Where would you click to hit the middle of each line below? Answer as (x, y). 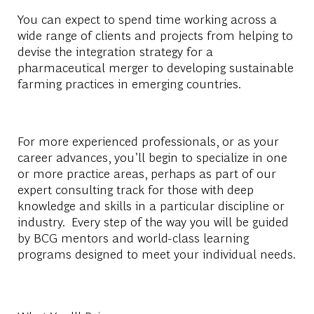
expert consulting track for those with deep (135, 189)
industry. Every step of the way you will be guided (153, 221)
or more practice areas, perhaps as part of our (146, 172)
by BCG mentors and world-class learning (133, 237)
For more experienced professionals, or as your (148, 140)
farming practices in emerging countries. (132, 83)
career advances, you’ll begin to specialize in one (152, 156)
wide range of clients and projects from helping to (155, 34)
